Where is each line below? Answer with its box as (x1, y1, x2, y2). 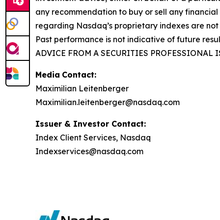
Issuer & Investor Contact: (35, 119, 146, 129)
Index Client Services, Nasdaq (35, 133, 151, 142)
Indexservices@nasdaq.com (35, 146, 143, 156)
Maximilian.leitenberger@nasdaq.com (35, 97, 180, 107)
